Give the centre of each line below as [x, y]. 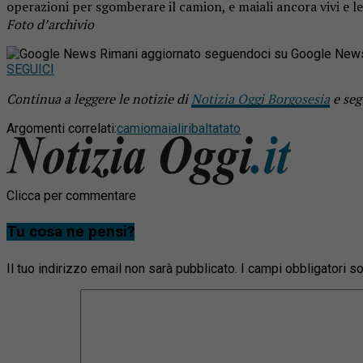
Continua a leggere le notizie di [99, 98]
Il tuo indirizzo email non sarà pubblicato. [122, 269]
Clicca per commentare [71, 195]
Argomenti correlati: [62, 128]
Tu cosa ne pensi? [70, 232]
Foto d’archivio [50, 24]
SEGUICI [30, 69]
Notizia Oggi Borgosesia [261, 98]
